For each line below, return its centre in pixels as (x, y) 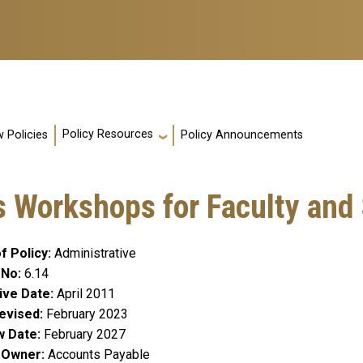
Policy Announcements (242, 135)
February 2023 (87, 314)
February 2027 (85, 335)
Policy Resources (108, 135)
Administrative (95, 254)
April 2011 (86, 294)
